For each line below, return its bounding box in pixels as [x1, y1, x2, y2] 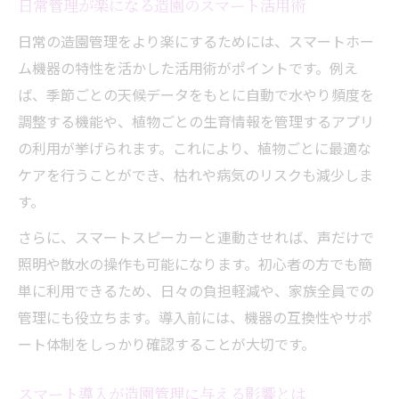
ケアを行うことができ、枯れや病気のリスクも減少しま [18, 163, 373, 185]
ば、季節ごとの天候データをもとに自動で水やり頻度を [18, 83, 374, 105]
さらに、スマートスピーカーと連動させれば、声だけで [18, 225, 374, 248]
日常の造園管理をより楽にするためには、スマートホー [18, 29, 374, 52]
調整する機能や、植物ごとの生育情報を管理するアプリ [18, 110, 374, 132]
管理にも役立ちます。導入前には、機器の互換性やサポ [18, 305, 372, 328]
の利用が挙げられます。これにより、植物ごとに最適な [18, 136, 371, 159]
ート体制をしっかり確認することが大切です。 [18, 332, 315, 354]
